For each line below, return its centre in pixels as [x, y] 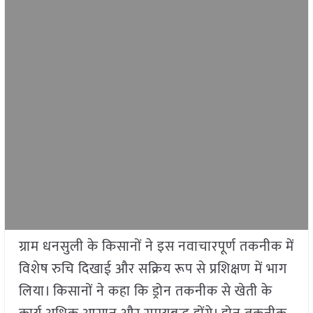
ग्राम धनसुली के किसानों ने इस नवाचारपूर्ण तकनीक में [156, 247]
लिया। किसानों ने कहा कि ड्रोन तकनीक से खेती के [145, 292]
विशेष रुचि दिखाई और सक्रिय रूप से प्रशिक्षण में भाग [153, 269]
